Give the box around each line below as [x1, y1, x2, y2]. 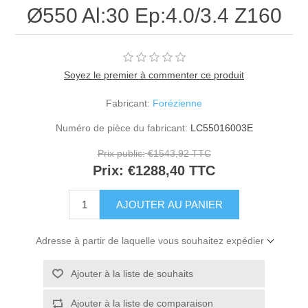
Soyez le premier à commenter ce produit [64, 69, 244, 81]
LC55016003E [190, 122, 253, 134]
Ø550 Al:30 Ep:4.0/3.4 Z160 [26, 4, 282, 27]
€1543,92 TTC [147, 148, 211, 159]
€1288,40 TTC [128, 163, 215, 179]
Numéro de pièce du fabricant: [55, 122, 188, 134]
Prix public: [97, 148, 145, 159]
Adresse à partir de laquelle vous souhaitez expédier [35, 234, 264, 246]
